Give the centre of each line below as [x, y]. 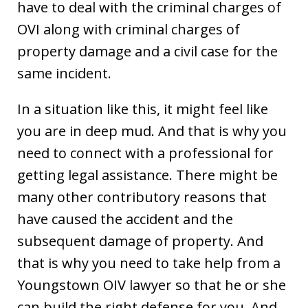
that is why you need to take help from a [149, 263]
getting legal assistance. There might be [147, 175]
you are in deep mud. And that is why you [152, 131]
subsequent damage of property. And [140, 241]
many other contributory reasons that [142, 197]
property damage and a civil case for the [147, 51]
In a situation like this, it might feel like [143, 109]
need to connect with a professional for [145, 153]
